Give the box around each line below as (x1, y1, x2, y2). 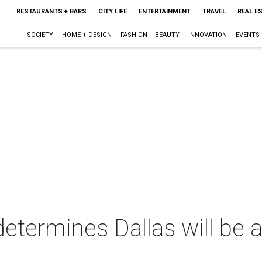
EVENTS (235, 31, 260, 39)
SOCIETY (26, 31, 53, 39)
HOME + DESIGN (61, 31, 112, 39)
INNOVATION (188, 31, 227, 39)
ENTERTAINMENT (138, 8, 191, 15)
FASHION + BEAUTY (120, 31, 180, 39)
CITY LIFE (98, 8, 127, 15)
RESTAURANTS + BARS (16, 8, 87, 15)
